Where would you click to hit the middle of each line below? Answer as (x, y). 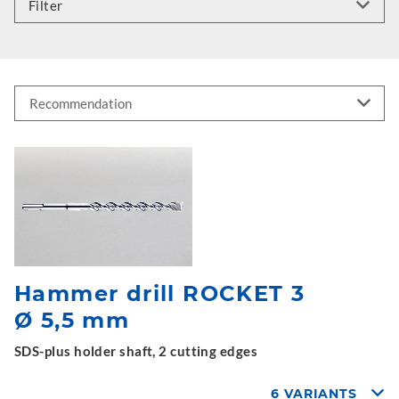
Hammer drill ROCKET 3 (160, 293)
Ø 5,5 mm (72, 320)
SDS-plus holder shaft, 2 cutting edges (136, 350)
